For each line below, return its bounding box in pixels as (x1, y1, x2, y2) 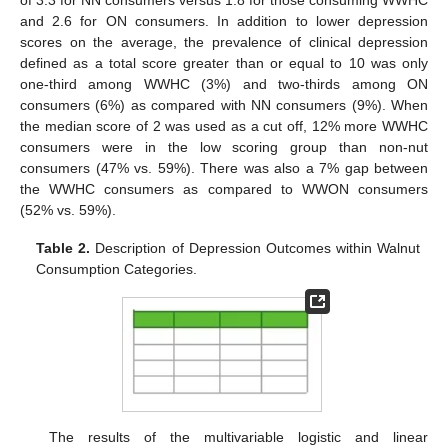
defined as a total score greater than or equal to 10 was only (20, 54, 428, 71)
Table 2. (36, 239, 91, 256)
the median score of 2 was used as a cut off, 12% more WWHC (20, 117, 428, 134)
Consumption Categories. (36, 260, 198, 277)
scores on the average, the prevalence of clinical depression (20, 33, 428, 50)
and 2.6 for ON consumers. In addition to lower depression (20, 12, 428, 29)
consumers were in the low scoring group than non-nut (20, 138, 428, 155)
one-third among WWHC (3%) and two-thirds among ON (20, 75, 428, 92)
